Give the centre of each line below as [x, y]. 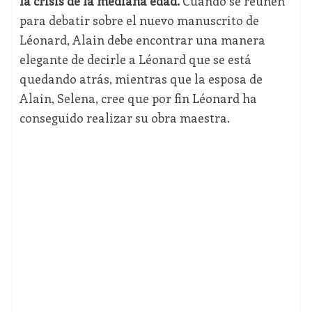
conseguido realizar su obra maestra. [124, 118]
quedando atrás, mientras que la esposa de [141, 79]
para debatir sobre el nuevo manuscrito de [139, 21]
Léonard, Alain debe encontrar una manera [142, 40]
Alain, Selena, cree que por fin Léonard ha [138, 99]
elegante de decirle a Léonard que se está [135, 60]
